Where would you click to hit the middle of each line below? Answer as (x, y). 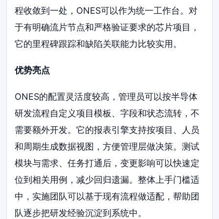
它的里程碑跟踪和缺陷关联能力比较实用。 (99, 44)
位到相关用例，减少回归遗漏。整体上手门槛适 (107, 179)
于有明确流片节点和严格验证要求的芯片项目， (107, 27)
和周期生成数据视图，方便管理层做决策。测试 (107, 146)
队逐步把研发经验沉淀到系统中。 (81, 213)
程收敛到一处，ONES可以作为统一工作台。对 (106, 11)
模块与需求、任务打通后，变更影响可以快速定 (107, 163)
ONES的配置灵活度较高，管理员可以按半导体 (106, 96)
